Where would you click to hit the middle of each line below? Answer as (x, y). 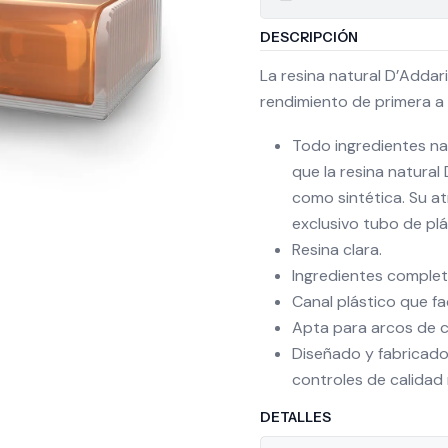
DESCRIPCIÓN (309, 37)
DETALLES (295, 417)
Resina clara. (337, 249)
